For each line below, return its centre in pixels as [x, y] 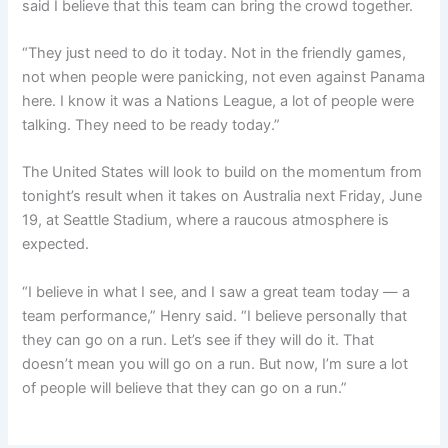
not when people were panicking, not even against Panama [224, 76]
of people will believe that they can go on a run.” [185, 387]
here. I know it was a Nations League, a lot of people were [218, 100]
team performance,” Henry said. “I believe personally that [215, 315]
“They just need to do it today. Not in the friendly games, [214, 52]
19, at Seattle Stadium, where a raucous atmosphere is [206, 220]
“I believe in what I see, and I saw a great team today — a [216, 291]
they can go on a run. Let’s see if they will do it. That [198, 339]
